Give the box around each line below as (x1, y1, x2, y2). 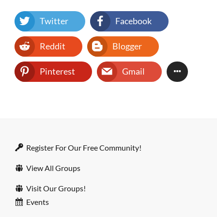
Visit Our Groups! (26, 184, 86, 193)
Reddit (40, 41, 65, 52)
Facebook (115, 15, 152, 27)
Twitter (40, 15, 68, 27)
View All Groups (26, 163, 80, 173)
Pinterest (40, 66, 75, 77)
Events (26, 197, 49, 207)
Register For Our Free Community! (26, 143, 141, 153)
